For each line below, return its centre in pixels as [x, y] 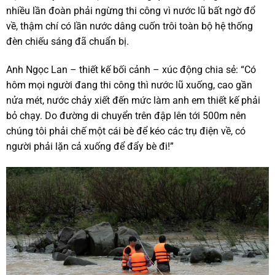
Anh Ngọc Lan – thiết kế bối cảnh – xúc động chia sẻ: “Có [131, 70]
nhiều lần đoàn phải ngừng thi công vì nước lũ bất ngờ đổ [131, 11]
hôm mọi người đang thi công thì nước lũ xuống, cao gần [129, 85]
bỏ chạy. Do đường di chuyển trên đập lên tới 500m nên [126, 116]
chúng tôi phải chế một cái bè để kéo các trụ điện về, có [126, 131]
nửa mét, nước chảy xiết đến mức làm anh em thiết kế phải [133, 101]
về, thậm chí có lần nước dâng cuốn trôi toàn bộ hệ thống [130, 26]
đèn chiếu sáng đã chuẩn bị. [68, 42]
